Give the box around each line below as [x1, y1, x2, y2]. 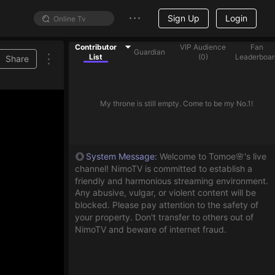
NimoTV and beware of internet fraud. [75, 223, 227, 234]
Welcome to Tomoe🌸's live [160, 150, 266, 161]
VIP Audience [180, 42, 227, 51]
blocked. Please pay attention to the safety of [75, 198, 258, 209]
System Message [86, 150, 155, 161]
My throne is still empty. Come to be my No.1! [99, 98, 253, 107]
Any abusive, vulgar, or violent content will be [75, 187, 256, 198]
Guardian [133, 47, 165, 56]
